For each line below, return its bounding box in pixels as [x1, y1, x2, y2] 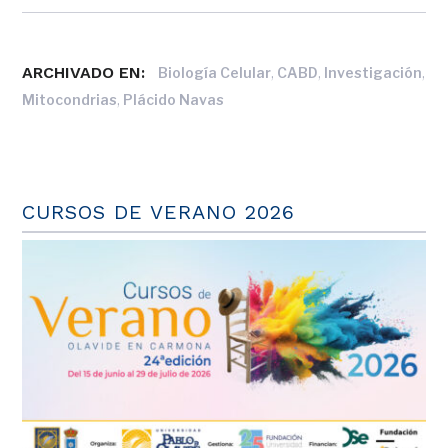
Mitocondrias [22, 91, 118, 109]
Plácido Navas [123, 91, 225, 109]
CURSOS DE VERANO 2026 [22, 200, 296, 225]
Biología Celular [158, 64, 272, 82]
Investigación [324, 64, 423, 82]
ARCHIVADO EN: [22, 63, 146, 83]
